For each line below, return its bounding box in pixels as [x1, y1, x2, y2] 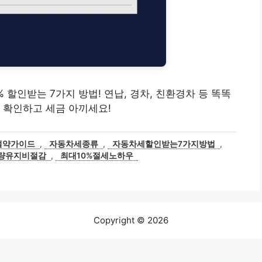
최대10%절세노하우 [60, 151, 133, 161]
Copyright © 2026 [94, 215, 168, 226]
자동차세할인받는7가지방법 [112, 139, 216, 149]
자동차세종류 [49, 139, 99, 149]
